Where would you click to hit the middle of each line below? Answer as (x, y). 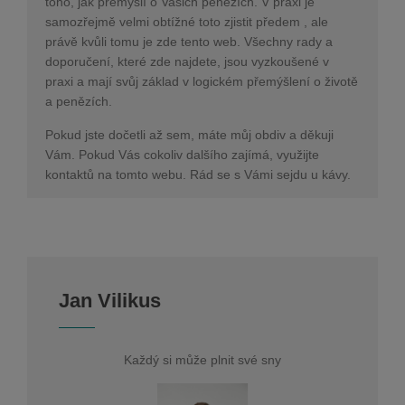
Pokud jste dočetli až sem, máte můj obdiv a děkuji (189, 134)
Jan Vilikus (110, 300)
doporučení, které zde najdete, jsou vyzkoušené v (187, 61)
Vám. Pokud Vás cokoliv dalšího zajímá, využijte (182, 154)
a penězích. (79, 101)
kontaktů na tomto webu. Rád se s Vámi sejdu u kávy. (198, 174)
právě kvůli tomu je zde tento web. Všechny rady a (189, 41)
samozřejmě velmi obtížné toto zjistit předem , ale (187, 21)
